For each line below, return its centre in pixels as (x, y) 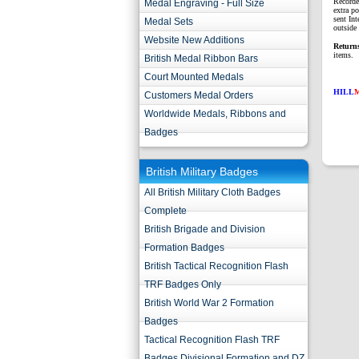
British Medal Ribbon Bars (201, 58)
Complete (165, 211)
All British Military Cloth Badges (212, 192)
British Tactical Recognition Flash (216, 266)
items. (343, 55)
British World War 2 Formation (209, 303)
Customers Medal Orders (199, 95)
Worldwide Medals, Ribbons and (215, 114)
